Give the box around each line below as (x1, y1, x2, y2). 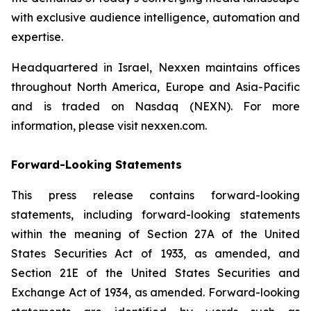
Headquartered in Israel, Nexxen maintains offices (11, 60, 300, 74)
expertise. (11, 29, 63, 44)
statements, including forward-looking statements (11, 207, 300, 221)
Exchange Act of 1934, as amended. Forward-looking (11, 285, 300, 299)
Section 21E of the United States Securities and (11, 265, 300, 280)
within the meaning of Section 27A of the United (11, 226, 300, 241)
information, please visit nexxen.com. (11, 118, 207, 133)
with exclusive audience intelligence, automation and (11, 10, 300, 24)
